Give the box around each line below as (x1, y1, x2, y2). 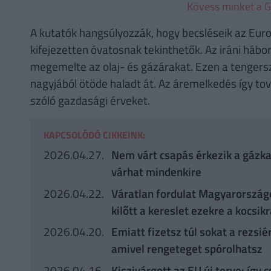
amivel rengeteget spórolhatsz (111, 240, 263, 258)
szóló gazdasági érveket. (30, 91, 150, 109)
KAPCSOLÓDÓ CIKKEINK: (44, 127, 145, 142)
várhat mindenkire (111, 163, 201, 181)
